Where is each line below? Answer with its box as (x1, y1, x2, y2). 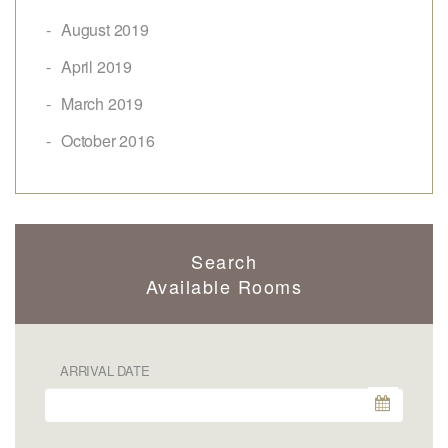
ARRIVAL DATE (60, 360, 150, 380)
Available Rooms (145, 272, 303, 299)
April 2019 (61, 54, 132, 78)
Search (191, 247, 257, 274)
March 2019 (61, 91, 143, 115)
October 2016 (61, 128, 155, 152)
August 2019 (61, 17, 149, 41)
